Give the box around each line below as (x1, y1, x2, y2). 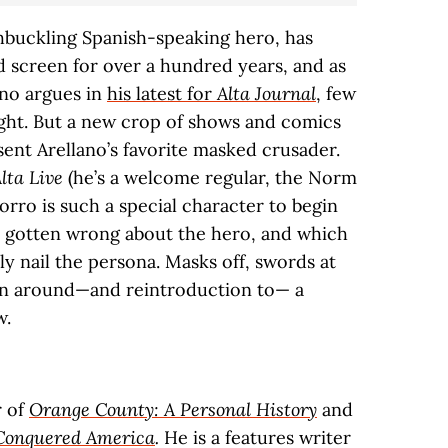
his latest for (107, 82, 217, 105)
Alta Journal (217, 82, 316, 105)
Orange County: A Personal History (29, 398, 317, 421)
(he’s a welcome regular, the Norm (63, 166, 357, 189)
